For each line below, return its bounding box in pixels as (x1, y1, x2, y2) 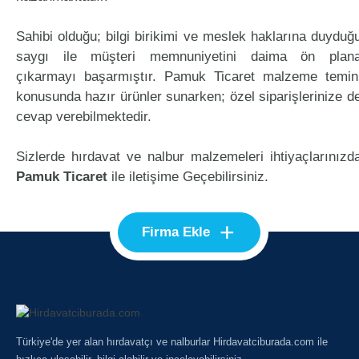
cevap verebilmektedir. (16, 109, 151, 124)
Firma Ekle (142, 224, 211, 240)
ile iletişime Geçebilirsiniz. (107, 169, 268, 184)
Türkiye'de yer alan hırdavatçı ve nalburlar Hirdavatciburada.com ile (16, 335, 328, 348)
